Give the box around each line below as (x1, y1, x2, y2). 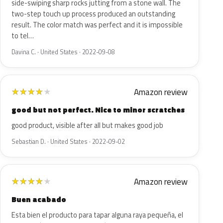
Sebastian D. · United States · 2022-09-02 (11, 137, 125, 146)
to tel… (11, 30, 34, 41)
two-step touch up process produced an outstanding (11, 8, 175, 19)
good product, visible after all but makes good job (11, 120, 163, 131)
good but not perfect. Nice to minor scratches (11, 104, 185, 115)
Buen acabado (11, 194, 66, 205)
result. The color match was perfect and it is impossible (11, 19, 183, 30)
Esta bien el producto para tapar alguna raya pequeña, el (11, 210, 183, 221)
